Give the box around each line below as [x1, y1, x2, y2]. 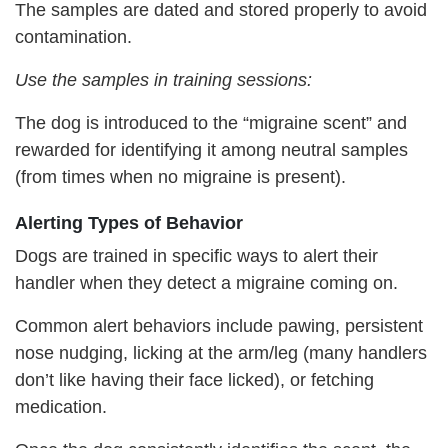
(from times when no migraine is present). [15, 166, 346, 187]
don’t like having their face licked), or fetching [15, 369, 374, 390]
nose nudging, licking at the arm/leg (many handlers [15, 342, 427, 363]
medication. [15, 396, 107, 417]
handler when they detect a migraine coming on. [15, 272, 398, 293]
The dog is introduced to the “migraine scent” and [15, 112, 407, 133]
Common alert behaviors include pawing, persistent [15, 315, 423, 336]
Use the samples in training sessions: [15, 69, 312, 90]
